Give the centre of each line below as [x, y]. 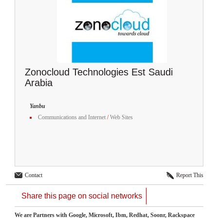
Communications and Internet [72, 117]
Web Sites [121, 117]
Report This [190, 175]
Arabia [39, 82]
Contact [34, 175]
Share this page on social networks [82, 196]
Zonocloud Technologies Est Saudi [99, 72]
